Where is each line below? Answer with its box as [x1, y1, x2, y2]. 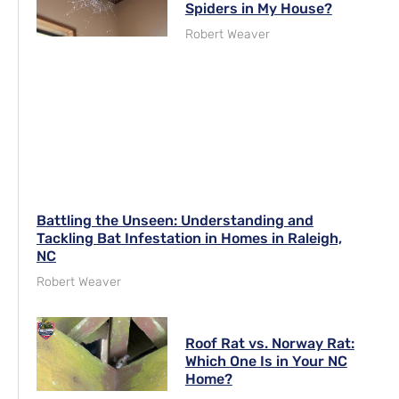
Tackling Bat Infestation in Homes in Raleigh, [37, 230, 342, 248]
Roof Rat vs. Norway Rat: [184, 335, 354, 353]
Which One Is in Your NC [184, 353, 347, 370]
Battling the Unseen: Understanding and [37, 212, 313, 230]
